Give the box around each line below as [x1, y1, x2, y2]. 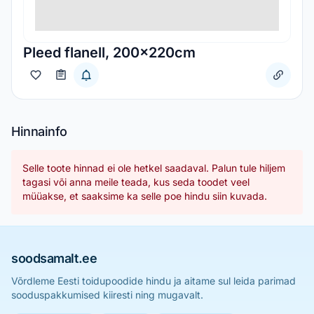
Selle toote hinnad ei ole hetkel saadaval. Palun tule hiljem [22, 162, 285, 174]
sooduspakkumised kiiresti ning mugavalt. [11, 289, 203, 301]
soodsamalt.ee [11, 251, 97, 266]
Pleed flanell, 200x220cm [23, 44, 196, 61]
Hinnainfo [11, 124, 67, 139]
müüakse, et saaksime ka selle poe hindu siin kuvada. [22, 190, 267, 202]
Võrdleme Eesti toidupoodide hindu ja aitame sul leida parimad [11, 275, 296, 287]
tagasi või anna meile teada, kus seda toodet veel [22, 176, 250, 188]
